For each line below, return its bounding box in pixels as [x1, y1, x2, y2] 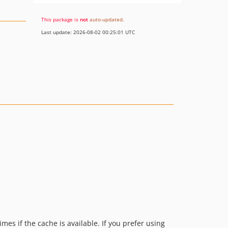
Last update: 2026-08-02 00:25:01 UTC [41, 28, 135, 36]
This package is [41, 16, 80, 23]
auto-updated [90, 16, 123, 23]
